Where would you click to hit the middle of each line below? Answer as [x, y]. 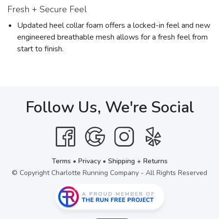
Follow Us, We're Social [109, 107]
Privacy [89, 161]
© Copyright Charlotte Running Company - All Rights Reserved [109, 173]
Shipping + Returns [138, 161]
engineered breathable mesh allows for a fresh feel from [112, 37]
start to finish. [40, 49]
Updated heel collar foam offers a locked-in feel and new [114, 25]
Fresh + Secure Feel [47, 9]
